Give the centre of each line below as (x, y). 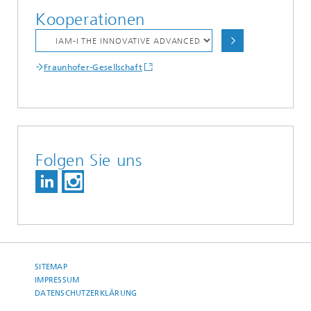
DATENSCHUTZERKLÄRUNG (86, 293)
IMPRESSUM (57, 280)
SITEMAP (51, 267)
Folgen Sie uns (89, 160)
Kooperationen (90, 19)
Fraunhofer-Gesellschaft (93, 67)
